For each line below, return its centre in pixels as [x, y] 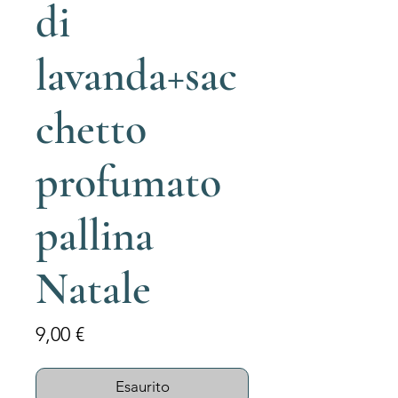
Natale [93, 289]
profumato [128, 182]
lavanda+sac [136, 76]
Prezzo [111, 334]
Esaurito [142, 386]
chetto [91, 129]
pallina [95, 235]
